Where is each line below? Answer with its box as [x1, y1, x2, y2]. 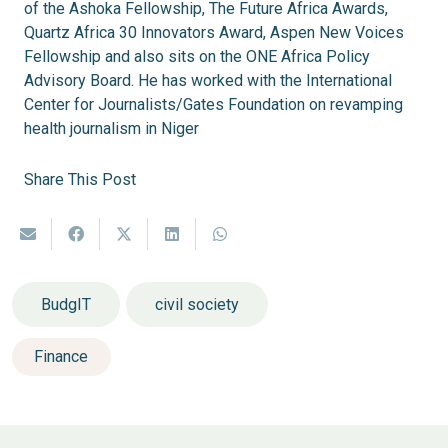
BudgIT [40, 294, 91, 314]
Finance [34, 347, 89, 367]
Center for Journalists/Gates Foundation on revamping [24, 95, 403, 115]
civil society [154, 294, 239, 314]
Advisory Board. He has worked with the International [24, 71, 392, 91]
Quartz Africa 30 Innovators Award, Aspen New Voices [24, 23, 404, 43]
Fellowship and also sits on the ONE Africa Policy [24, 47, 370, 67]
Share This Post [24, 170, 136, 190]
